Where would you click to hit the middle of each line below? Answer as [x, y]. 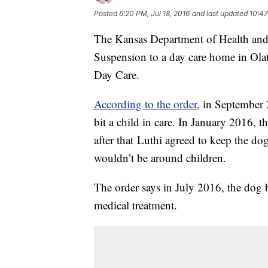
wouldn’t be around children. [160, 158]
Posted [106, 14]
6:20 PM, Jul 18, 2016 [154, 14]
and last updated [220, 14]
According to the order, [147, 104]
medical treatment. [135, 205]
